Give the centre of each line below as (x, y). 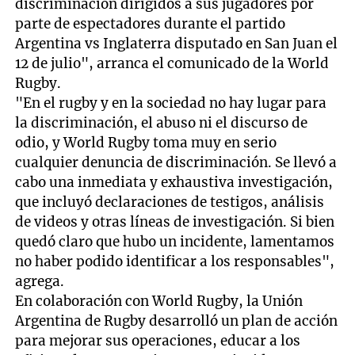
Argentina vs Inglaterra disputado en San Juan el (177, 44)
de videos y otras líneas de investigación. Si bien (175, 222)
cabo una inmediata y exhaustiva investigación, (174, 183)
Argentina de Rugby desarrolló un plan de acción (177, 321)
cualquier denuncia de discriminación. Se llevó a (176, 163)
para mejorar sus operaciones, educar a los (158, 341)
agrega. (40, 282)
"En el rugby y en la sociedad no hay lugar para (171, 103)
